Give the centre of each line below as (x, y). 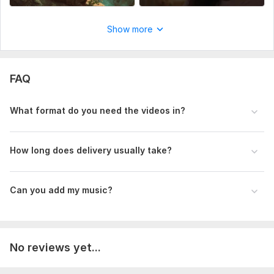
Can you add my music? (61, 190)
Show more (130, 29)
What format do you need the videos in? (98, 111)
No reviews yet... (55, 248)
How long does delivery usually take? (91, 150)
